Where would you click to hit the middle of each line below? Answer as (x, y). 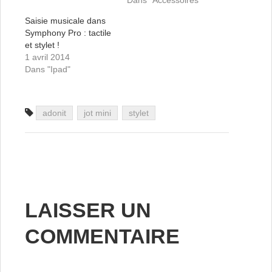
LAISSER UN (88, 210)
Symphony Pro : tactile (68, 33)
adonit (54, 113)
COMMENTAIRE (102, 236)
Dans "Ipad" (48, 69)
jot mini (97, 113)
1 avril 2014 (47, 57)
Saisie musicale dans (65, 21)
